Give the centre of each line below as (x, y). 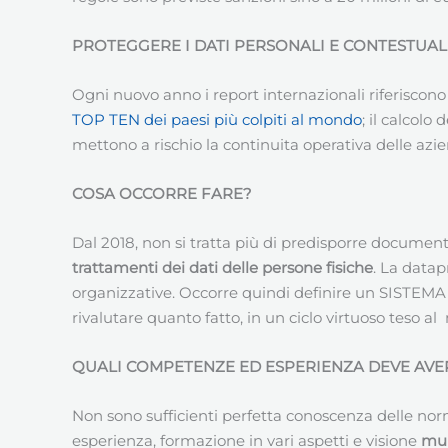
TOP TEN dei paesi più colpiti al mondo (217, 119)
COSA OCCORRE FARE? (162, 193)
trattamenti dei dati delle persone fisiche (222, 267)
